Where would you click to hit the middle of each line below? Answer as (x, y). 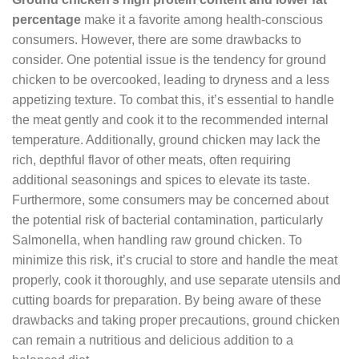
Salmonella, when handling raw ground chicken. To (157, 240)
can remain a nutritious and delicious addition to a (153, 340)
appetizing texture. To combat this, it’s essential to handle (173, 99)
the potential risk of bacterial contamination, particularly (167, 220)
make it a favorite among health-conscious (202, 19)
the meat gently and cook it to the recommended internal (170, 119)
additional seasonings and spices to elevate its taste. (161, 179)
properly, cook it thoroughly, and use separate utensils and (176, 280)
